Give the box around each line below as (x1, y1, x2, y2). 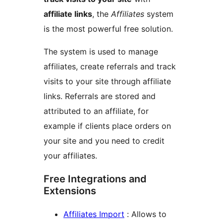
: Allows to (124, 209, 166, 220)
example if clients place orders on (44, 121, 171, 131)
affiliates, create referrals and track (44, 61, 176, 72)
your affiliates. (44, 151, 97, 161)
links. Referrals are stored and (44, 91, 156, 102)
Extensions (44, 185, 96, 197)
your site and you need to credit (44, 136, 165, 146)
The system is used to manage (44, 47, 158, 57)
